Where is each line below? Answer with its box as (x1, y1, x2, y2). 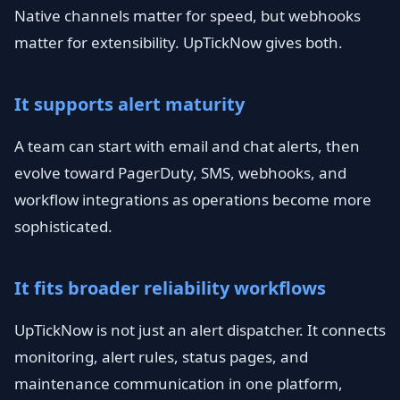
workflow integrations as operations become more (14, 189, 371, 210)
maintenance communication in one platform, (14, 373, 343, 394)
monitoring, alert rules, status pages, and (14, 346, 308, 367)
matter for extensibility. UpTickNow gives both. (14, 32, 343, 53)
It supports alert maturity (14, 92, 245, 116)
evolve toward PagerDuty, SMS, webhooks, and (14, 162, 346, 183)
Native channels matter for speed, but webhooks (14, 5, 361, 26)
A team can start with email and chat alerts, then (14, 136, 360, 156)
